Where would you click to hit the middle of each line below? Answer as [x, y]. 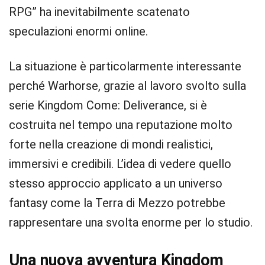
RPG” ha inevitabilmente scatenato [99, 12]
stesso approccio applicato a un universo [116, 183]
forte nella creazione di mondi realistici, [111, 144]
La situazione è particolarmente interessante [125, 66]
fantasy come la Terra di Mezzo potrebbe [117, 203]
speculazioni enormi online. [78, 31]
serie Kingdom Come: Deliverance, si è [108, 105]
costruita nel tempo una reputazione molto [121, 125]
